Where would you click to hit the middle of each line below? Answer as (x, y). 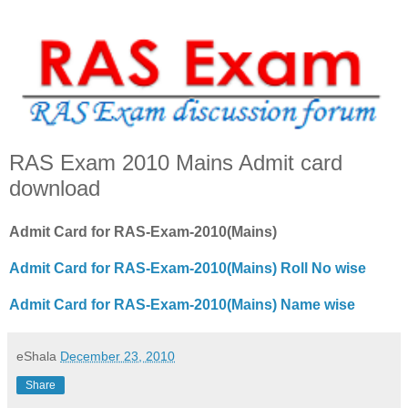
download (55, 188)
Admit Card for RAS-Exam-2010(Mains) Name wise (182, 304)
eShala (38, 356)
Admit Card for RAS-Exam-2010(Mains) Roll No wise (188, 268)
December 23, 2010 (117, 356)
